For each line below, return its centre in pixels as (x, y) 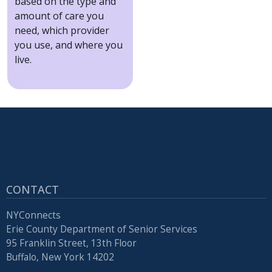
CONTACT (32, 190)
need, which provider (62, 31)
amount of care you (59, 16)
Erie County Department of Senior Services (102, 229)
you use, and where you (69, 45)
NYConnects (33, 215)
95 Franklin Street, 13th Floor (71, 243)
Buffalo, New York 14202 (60, 257)
